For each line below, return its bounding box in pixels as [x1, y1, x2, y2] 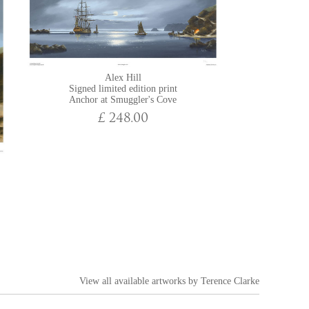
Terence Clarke [201, 276, 259, 286]
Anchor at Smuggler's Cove [69, 94, 177, 105]
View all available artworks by [79, 276, 201, 286]
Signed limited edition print [68, 83, 177, 94]
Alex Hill [104, 72, 141, 83]
